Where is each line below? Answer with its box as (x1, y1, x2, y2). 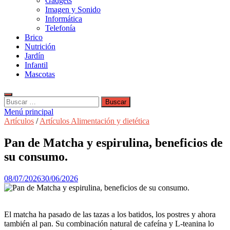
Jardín (25, 51, 44, 60)
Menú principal (4, 107, 53, 116)
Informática (45, 14, 82, 23)
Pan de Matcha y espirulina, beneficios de (4, 136, 223, 149)
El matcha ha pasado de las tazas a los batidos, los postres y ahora (4, 209, 216, 219)
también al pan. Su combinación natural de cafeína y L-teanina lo (4, 219, 214, 228)
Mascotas (25, 70, 55, 79)
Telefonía (45, 24, 75, 32)
